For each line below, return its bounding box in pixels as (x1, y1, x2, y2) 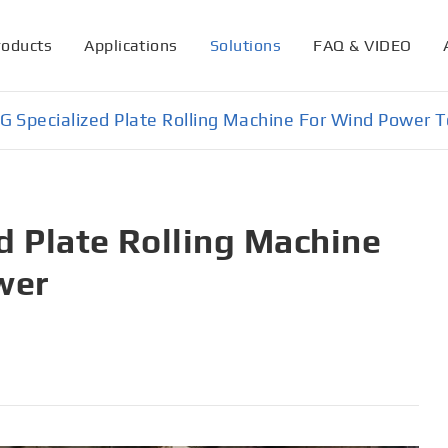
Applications (84, 35, 178, 55)
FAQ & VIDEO (313, 35, 412, 55)
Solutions (209, 35, 282, 55)
